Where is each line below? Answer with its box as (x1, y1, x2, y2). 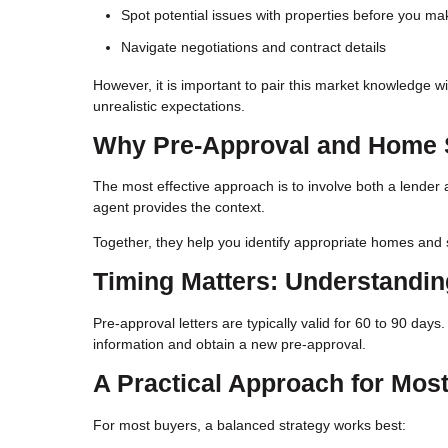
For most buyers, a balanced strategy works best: (93, 417, 406, 434)
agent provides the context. (93, 199, 265, 216)
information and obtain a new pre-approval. (93, 336, 366, 353)
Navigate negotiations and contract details (121, 38, 386, 55)
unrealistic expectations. (93, 97, 245, 114)
